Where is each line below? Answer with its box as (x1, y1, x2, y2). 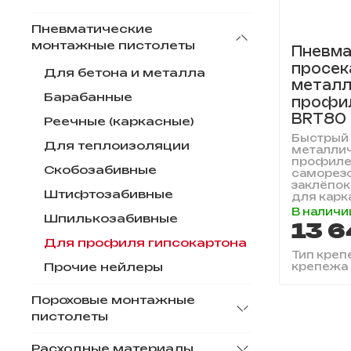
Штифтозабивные (44, 187, 173, 202)
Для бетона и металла (44, 66, 205, 81)
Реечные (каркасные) (44, 114, 194, 129)
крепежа (291, 260, 348, 273)
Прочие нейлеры (44, 260, 163, 275)
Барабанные (44, 90, 132, 105)
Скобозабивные (44, 163, 157, 178)
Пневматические (31, 21, 153, 36)
